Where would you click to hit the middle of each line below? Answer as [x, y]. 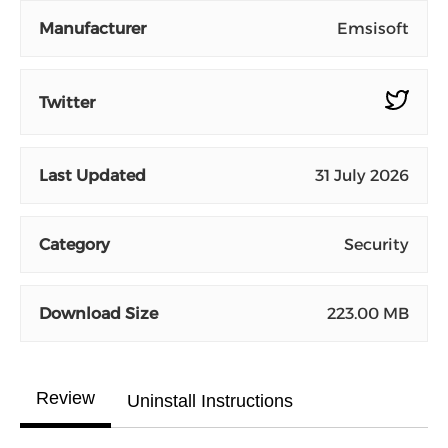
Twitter [67, 102]
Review [65, 398]
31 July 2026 [362, 175]
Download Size [98, 313]
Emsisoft [373, 28]
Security [376, 244]
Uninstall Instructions [210, 400]
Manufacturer [92, 28]
